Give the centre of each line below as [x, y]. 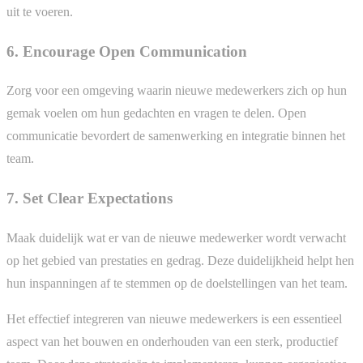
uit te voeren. [40, 11]
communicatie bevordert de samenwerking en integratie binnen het [176, 136]
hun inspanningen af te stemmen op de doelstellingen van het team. [177, 283]
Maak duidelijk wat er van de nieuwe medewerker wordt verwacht [176, 237]
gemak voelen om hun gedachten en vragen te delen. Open [156, 113]
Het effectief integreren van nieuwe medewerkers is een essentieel [174, 318]
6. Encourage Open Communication [127, 51]
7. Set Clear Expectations [90, 199]
